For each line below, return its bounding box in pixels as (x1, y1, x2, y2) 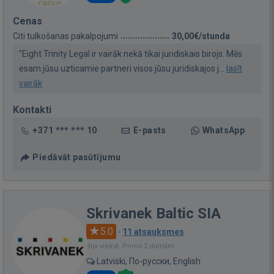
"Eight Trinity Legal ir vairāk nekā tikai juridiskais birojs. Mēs (19, 48, 242, 59)
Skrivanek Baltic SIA (86, 204, 221, 222)
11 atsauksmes (122, 226, 184, 237)
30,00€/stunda (172, 31, 230, 41)
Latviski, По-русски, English (95, 256, 201, 266)
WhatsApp (202, 125, 245, 135)
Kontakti (13, 103, 51, 116)
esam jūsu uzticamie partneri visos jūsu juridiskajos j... (19, 63, 226, 73)
